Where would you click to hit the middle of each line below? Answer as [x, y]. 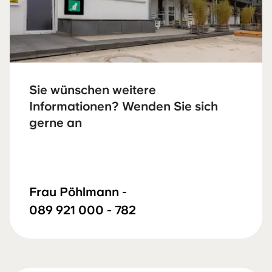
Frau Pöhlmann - [78, 192]
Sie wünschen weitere [93, 90]
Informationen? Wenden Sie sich [124, 107]
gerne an [56, 123]
